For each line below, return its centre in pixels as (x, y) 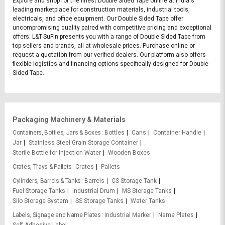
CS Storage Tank (134, 181)
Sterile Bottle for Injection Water (57, 153)
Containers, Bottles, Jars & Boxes (57, 133)
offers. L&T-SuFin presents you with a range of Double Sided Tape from (109, 37)
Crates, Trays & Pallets (42, 167)
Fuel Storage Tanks (39, 191)
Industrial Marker (128, 215)
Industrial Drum (94, 191)
